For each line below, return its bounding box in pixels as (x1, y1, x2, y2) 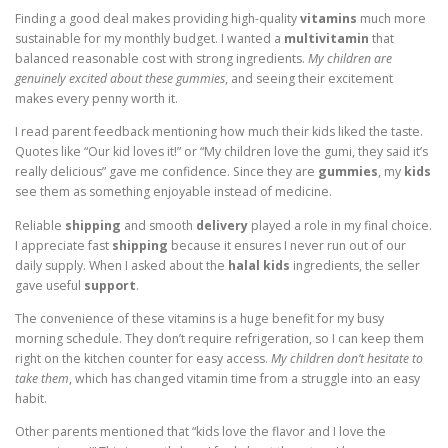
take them (15, 369, 69, 387)
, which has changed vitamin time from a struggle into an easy (69, 369, 420, 387)
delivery (196, 216, 248, 234)
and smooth (121, 216, 196, 234)
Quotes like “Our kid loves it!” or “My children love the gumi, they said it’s (15, 143, 428, 161)
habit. (15, 389, 47, 407)
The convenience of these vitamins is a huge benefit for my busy (15, 309, 384, 327)
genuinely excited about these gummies (15, 70, 225, 88)
